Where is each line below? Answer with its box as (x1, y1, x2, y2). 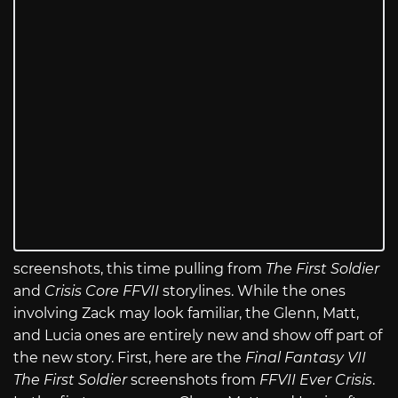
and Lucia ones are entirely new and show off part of (13, 327, 382, 345)
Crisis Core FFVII (44, 283, 159, 300)
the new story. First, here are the (13, 349, 245, 367)
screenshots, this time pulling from (13, 260, 266, 278)
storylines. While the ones (159, 283, 346, 300)
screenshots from (127, 371, 259, 389)
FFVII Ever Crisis (259, 371, 372, 389)
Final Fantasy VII (245, 349, 366, 367)
